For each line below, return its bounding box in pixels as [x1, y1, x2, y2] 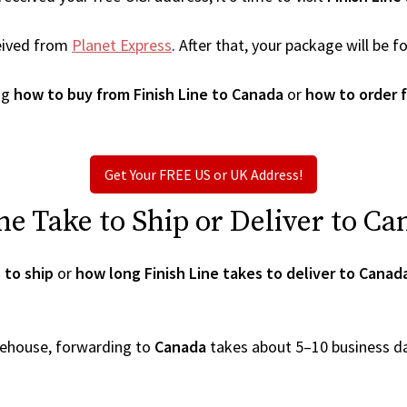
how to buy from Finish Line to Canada [14, 84, 283, 104]
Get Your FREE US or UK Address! [104, 165, 303, 184]
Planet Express [72, 35, 172, 55]
